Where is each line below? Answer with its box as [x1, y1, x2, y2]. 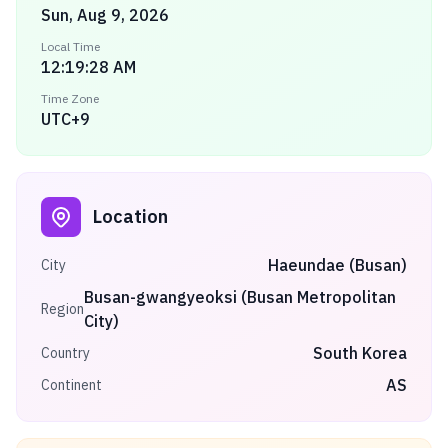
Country [41, 344, 90, 362]
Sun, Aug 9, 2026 [41, 5, 169, 25]
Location [93, 205, 168, 228]
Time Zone [41, 91, 99, 106]
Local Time [41, 39, 100, 54]
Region [41, 300, 84, 318]
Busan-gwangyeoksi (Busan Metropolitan [84, 287, 396, 307]
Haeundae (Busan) [268, 255, 407, 275]
